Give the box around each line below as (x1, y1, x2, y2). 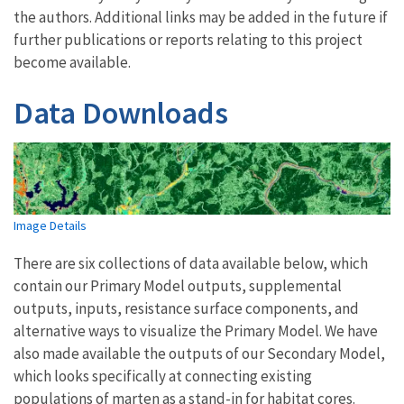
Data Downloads (14, 93, 228, 132)
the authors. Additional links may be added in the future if (14, 6, 388, 27)
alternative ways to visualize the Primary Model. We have (14, 320, 378, 341)
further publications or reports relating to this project (14, 29, 363, 50)
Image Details (14, 216, 87, 234)
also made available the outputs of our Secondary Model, (14, 343, 385, 363)
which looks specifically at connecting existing (14, 365, 312, 386)
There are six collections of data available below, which (14, 252, 368, 273)
